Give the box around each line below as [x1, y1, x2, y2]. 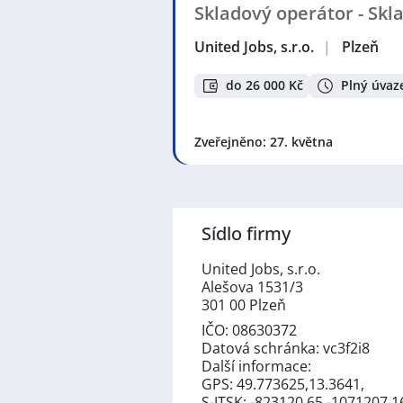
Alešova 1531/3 [201, 276, 303, 297]
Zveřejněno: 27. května [194, 132, 333, 150]
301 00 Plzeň [201, 294, 286, 315]
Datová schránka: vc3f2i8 [201, 337, 370, 358]
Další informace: [201, 355, 311, 376]
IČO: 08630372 [201, 319, 297, 340]
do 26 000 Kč [226, 76, 303, 94]
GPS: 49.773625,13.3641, [201, 373, 364, 394]
